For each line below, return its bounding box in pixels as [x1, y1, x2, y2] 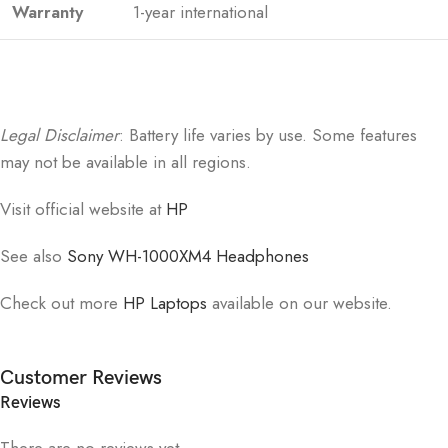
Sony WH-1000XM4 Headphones [67, 243, 309, 268]
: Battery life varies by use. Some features [119, 122, 417, 147]
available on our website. [207, 290, 392, 315]
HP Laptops [123, 290, 207, 315]
